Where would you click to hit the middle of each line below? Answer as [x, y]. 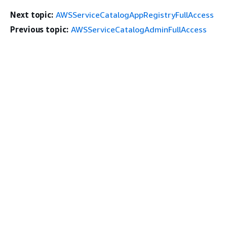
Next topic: [32, 14]
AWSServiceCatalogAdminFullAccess [139, 29]
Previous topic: [39, 29]
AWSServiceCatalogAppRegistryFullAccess [135, 14]
